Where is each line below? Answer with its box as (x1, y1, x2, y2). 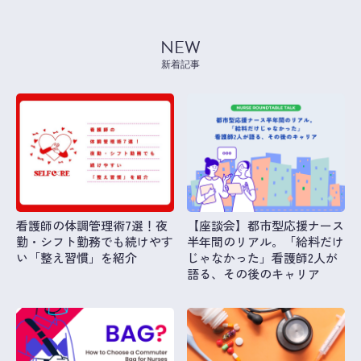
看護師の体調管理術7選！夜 (16, 216, 168, 234)
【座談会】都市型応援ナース (187, 216, 345, 234)
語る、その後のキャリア (187, 264, 321, 282)
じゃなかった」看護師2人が (187, 248, 338, 266)
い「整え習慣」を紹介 (16, 248, 137, 266)
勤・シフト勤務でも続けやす (16, 232, 173, 250)
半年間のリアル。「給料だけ (187, 232, 345, 250)
